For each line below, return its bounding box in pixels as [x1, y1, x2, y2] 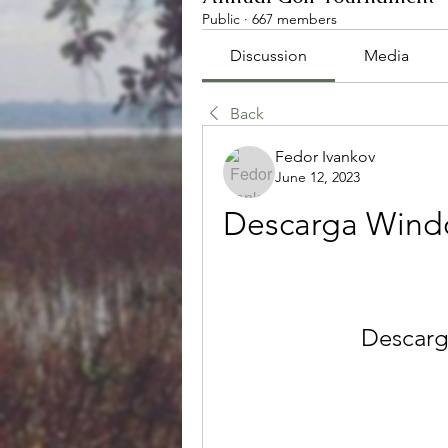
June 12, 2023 [275, 168, 360, 186]
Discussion [230, 46, 308, 65]
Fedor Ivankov [275, 147, 375, 166]
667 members [252, 10, 337, 28]
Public [202, 10, 240, 28]
